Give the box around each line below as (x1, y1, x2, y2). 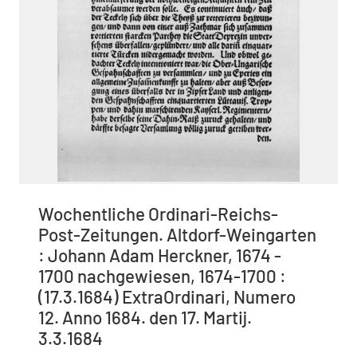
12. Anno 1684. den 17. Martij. (38, 307, 252, 328)
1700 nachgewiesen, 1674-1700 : (38, 265, 286, 287)
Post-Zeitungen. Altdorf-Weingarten (38, 224, 316, 245)
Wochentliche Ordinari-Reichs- (38, 203, 278, 225)
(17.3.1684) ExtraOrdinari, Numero (38, 286, 296, 308)
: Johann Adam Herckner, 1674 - (38, 245, 281, 266)
